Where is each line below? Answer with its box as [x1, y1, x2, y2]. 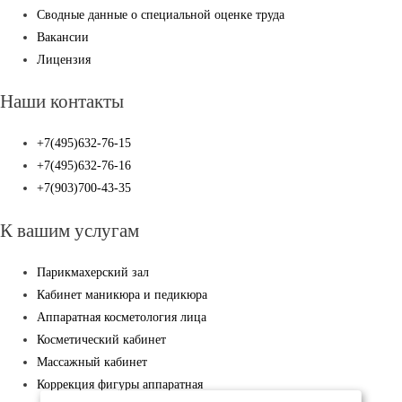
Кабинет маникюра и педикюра [37, 287, 208, 301]
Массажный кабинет [37, 354, 148, 369]
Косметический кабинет [37, 332, 167, 346]
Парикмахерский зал [37, 265, 150, 279]
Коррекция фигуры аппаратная [37, 377, 204, 391]
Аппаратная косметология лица [37, 310, 207, 324]
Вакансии [37, 30, 90, 44]
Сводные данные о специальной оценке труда [37, 7, 285, 22]
